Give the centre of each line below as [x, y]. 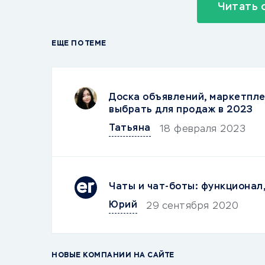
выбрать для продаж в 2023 [181, 110]
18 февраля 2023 [202, 130]
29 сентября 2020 [192, 206]
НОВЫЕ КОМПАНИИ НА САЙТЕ [113, 256]
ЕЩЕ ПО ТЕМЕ [79, 44]
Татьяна [130, 128]
